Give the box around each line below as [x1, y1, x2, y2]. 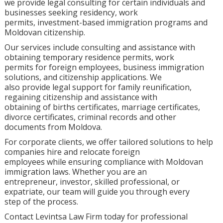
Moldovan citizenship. [4, 26, 85, 38]
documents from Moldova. [4, 121, 102, 132]
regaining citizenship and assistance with [4, 91, 157, 103]
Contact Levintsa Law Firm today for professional [4, 211, 188, 222]
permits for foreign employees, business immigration [4, 61, 204, 73]
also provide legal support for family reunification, [4, 81, 192, 93]
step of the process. [4, 196, 78, 207]
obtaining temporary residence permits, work [4, 51, 174, 63]
